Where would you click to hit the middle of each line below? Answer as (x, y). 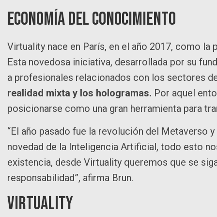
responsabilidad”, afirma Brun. (70, 178)
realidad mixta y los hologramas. (79, 93)
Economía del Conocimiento (92, 19)
